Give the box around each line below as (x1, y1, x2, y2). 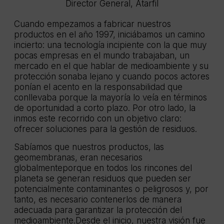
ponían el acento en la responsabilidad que (14, 82, 182, 92)
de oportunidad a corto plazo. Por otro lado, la (14, 103, 195, 113)
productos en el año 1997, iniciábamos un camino (14, 29, 205, 40)
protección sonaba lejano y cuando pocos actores (14, 71, 209, 82)
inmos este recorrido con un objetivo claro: (14, 113, 181, 124)
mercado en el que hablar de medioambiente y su (14, 61, 208, 71)
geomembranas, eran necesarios (14, 152, 142, 162)
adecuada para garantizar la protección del (14, 204, 182, 215)
